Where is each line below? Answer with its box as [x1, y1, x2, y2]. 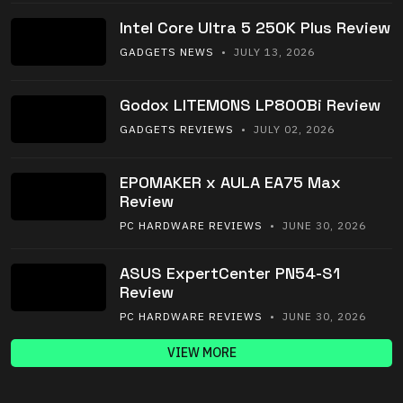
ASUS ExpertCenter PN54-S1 [120, 263, 340, 284]
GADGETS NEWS [120, 45, 214, 59]
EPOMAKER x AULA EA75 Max [120, 172, 341, 193]
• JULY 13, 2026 [214, 45, 315, 59]
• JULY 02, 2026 [234, 122, 335, 137]
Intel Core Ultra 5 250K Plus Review [120, 17, 390, 39]
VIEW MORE [166, 345, 237, 362]
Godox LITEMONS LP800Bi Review [120, 94, 381, 116]
